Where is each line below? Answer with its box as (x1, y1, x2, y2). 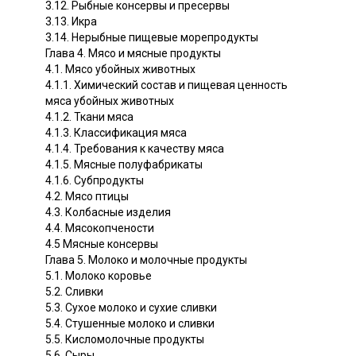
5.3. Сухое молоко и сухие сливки (45, 300, 217, 314)
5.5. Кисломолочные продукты (45, 332, 204, 346)
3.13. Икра (45, 14, 97, 28)
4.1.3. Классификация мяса (45, 126, 187, 139)
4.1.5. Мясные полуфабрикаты (45, 157, 203, 171)
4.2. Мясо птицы (45, 189, 129, 203)
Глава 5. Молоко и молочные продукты (45, 253, 247, 266)
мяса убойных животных (45, 94, 174, 107)
